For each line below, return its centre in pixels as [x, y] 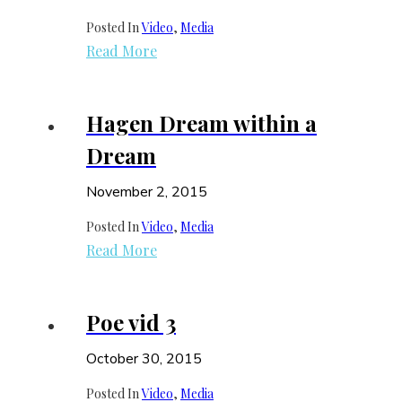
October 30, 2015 [144, 359]
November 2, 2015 [147, 192]
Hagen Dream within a [201, 122]
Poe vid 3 [131, 323]
